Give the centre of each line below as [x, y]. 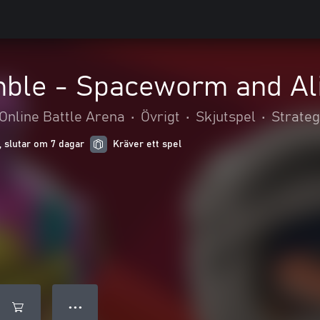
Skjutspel [226, 117]
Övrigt [160, 117]
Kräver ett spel [147, 144]
